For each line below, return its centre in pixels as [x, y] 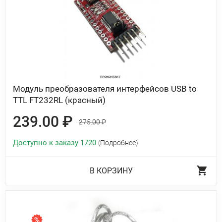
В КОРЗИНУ [111, 171]
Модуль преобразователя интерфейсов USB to [105, 89]
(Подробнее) [118, 143]
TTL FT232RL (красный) [59, 100]
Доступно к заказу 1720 [55, 143]
